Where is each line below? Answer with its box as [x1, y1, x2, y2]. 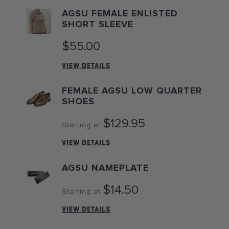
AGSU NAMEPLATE [62, 164, 149, 173]
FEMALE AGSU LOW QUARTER [62, 86, 202, 96]
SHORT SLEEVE [62, 20, 133, 29]
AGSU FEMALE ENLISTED [62, 9, 178, 18]
